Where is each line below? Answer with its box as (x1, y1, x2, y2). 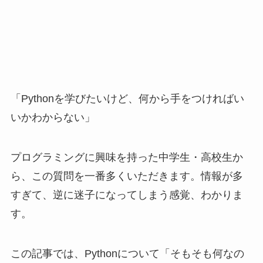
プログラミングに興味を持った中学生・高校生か (10, 151, 243, 163)
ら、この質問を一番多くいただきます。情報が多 (10, 170, 243, 182)
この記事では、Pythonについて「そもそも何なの (10, 247, 244, 259)
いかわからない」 (10, 111, 95, 123)
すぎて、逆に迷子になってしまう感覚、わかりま (10, 188, 243, 201)
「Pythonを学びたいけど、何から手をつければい (10, 92, 244, 104)
